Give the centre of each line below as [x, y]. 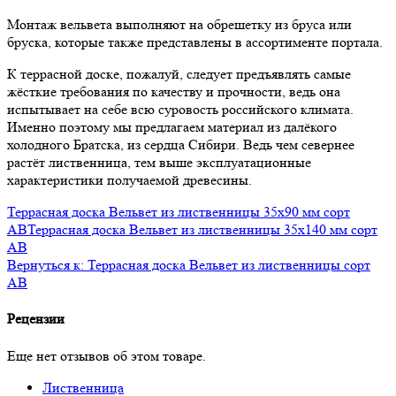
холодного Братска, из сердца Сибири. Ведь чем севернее [181, 145]
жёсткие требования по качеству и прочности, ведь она [174, 92]
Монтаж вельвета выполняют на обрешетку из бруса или [179, 25]
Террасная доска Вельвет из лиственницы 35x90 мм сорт [179, 212]
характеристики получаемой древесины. [129, 180]
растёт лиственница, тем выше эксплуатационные [159, 163]
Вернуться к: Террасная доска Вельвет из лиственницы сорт [189, 265]
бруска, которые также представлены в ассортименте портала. [195, 42]
